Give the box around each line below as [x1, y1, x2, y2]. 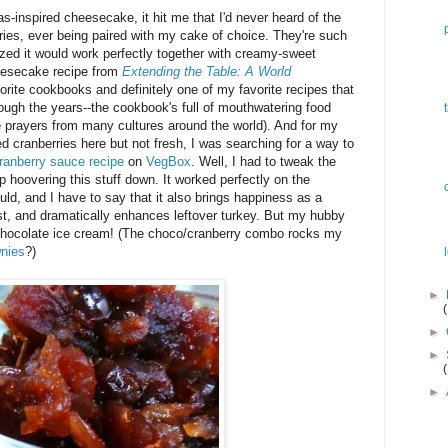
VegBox [146, 154, 191, 170]
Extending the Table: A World [122, 64, 291, 80]
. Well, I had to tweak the [191, 154, 336, 170]
